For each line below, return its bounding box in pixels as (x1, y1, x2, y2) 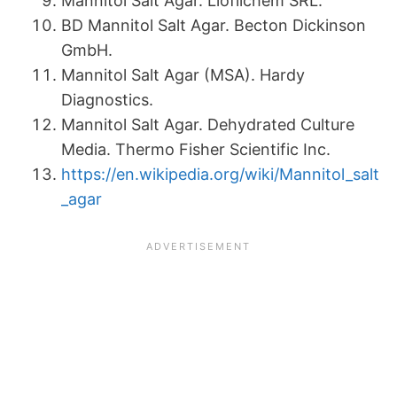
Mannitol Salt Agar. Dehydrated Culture (61, 115, 354, 135)
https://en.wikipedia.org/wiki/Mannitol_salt (61, 165, 379, 184)
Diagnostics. (61, 90, 153, 110)
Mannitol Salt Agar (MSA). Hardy (61, 66, 305, 85)
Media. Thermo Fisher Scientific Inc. (61, 140, 331, 160)
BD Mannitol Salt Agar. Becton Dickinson (61, 16, 366, 35)
